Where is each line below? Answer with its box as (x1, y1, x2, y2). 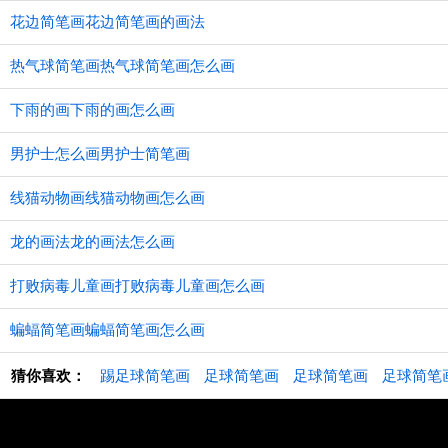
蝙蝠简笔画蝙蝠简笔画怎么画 (10, 321, 205, 338)
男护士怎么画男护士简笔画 (10, 145, 190, 162)
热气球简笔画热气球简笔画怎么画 (10, 57, 235, 74)
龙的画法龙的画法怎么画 (10, 233, 175, 250)
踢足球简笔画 (100, 367, 190, 384)
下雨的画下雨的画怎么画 (10, 101, 175, 118)
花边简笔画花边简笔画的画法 (10, 13, 205, 30)
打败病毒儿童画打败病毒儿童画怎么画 (10, 277, 265, 294)
